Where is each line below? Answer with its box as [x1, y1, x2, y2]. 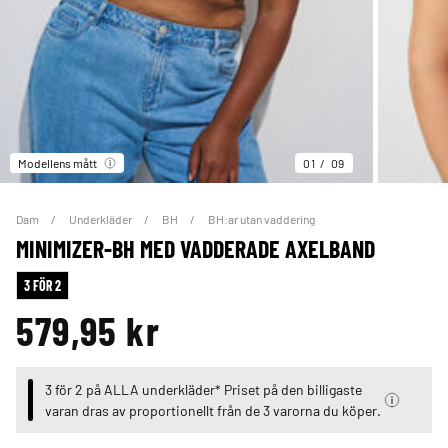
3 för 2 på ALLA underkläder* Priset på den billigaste [44, 380, 362, 399]
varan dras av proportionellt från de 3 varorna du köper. [44, 401, 381, 420]
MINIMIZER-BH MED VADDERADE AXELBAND [16, 234, 375, 264]
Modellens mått [18, 155, 97, 172]
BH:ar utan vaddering [208, 211, 315, 228]
